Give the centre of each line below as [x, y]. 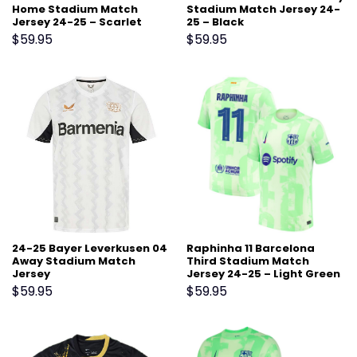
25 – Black [215, 22]
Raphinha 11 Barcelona [250, 249]
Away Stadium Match [73, 261]
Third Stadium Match [247, 261]
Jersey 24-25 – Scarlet [76, 22]
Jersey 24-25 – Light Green [263, 274]
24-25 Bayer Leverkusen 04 [89, 249]
